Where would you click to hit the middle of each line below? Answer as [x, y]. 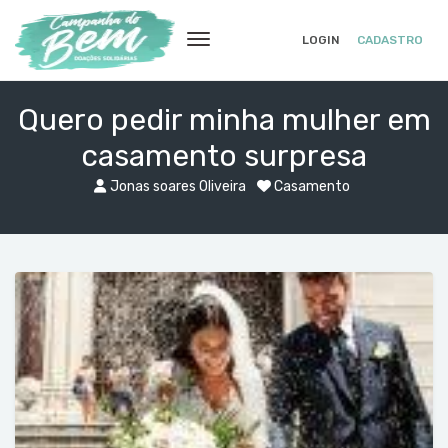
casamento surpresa [224, 156]
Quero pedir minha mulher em [224, 120]
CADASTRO [389, 40]
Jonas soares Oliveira [178, 186]
